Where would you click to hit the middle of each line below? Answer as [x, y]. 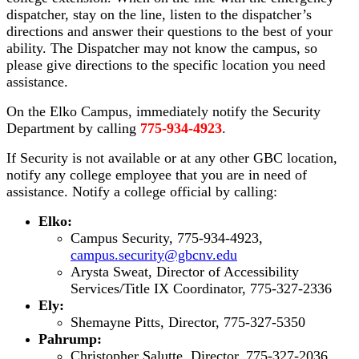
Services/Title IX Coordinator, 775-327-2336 [201, 288]
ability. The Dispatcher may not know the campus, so [162, 48]
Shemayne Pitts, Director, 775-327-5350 [188, 322]
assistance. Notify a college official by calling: [142, 191]
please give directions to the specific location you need [166, 65]
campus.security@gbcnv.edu [154, 254]
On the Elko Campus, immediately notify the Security [163, 111]
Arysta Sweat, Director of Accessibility [185, 271]
